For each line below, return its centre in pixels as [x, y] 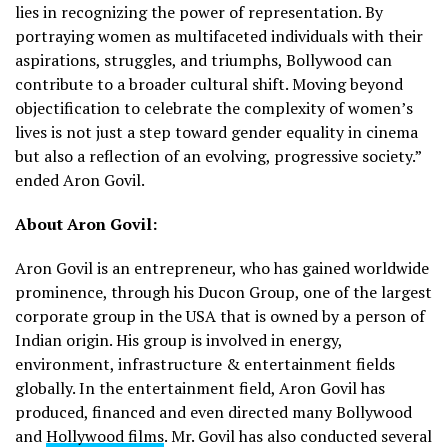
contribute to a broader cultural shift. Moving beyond [209, 84]
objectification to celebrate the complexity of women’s [214, 108]
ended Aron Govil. [80, 180]
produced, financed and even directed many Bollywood [213, 412]
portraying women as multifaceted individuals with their [219, 36]
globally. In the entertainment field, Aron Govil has [200, 388]
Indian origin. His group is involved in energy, [178, 340]
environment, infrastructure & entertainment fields [205, 364]
